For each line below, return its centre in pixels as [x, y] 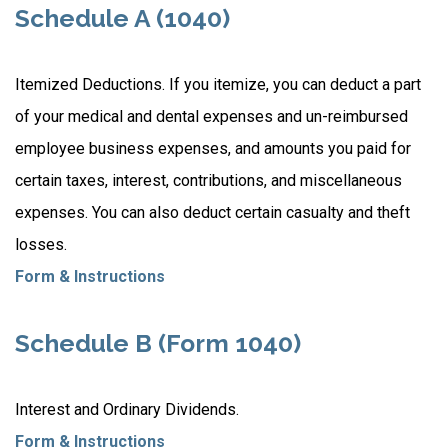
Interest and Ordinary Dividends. [127, 409]
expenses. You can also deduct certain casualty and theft [212, 212]
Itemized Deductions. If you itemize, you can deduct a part [218, 84]
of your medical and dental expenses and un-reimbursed [211, 116]
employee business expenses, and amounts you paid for [213, 148]
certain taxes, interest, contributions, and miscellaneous [208, 180]
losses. [41, 244]
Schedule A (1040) [122, 18]
